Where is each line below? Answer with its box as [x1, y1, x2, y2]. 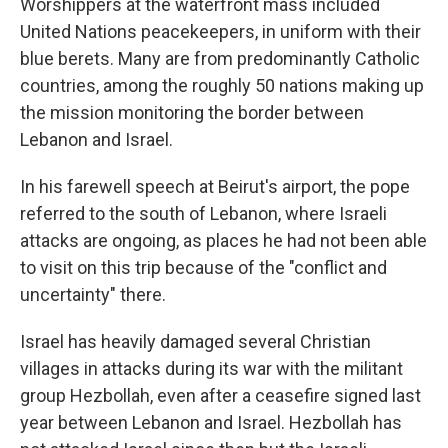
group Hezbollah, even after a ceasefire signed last [20, 385, 421, 406]
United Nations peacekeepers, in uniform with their [20, 21, 421, 42]
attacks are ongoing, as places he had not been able [20, 230, 427, 251]
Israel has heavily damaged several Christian [20, 331, 371, 352]
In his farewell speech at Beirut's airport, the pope [20, 176, 410, 197]
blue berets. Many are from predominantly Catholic [20, 48, 420, 69]
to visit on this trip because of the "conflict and [20, 257, 387, 278]
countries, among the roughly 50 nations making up [20, 75, 424, 96]
